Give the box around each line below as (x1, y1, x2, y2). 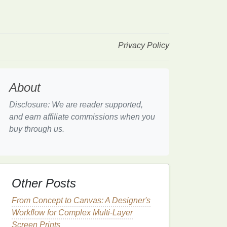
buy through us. (9, 125, 64, 133)
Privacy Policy (118, 41, 169, 50)
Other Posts (12, 176, 76, 190)
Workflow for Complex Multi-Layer (12, 208, 133, 217)
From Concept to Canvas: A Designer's (12, 196, 150, 205)
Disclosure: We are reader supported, (9, 100, 143, 109)
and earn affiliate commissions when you (9, 112, 155, 121)
